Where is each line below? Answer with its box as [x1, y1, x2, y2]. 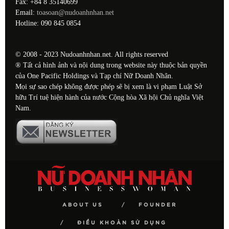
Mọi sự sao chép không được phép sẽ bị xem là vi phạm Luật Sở [15, 82, 202, 90]
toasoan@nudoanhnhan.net [37, 8, 114, 16]
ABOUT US [62, 202, 103, 208]
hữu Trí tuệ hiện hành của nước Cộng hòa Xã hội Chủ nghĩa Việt [15, 93, 203, 101]
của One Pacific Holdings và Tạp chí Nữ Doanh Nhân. [15, 72, 173, 80]
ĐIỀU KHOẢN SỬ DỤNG [77, 220, 167, 225]
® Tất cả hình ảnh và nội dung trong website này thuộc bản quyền [15, 61, 207, 69]
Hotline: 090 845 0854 [15, 19, 81, 27]
